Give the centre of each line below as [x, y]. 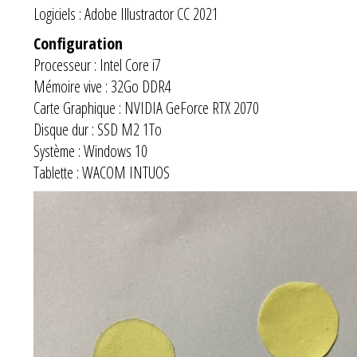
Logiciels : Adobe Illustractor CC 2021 [126, 14]
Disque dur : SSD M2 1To [98, 129]
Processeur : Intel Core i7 [97, 65]
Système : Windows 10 [90, 151]
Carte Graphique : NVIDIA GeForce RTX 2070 [146, 108]
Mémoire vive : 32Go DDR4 [102, 86]
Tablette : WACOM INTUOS [102, 172]
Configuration [78, 43]
